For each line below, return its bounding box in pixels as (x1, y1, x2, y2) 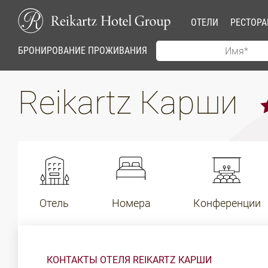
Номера (111, 197, 151, 209)
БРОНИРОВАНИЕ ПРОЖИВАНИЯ (18, 45, 147, 56)
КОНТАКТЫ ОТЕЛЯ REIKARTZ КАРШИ (47, 254, 212, 266)
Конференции (193, 197, 261, 209)
